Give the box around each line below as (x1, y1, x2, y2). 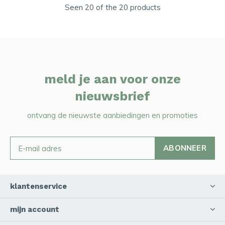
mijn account (10, 205, 59, 214)
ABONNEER (163, 143, 206, 153)
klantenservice (10, 182, 67, 191)
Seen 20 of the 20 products (64, 3, 161, 12)
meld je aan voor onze (44, 72, 181, 86)
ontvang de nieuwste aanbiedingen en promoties (27, 110, 198, 120)
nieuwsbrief (75, 89, 150, 103)
